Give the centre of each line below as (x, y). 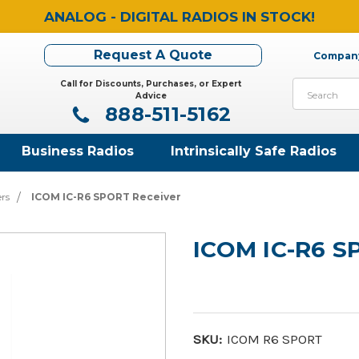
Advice (151, 95)
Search (316, 87)
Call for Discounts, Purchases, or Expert (151, 83)
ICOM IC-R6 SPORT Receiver (106, 196)
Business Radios (78, 151)
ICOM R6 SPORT (274, 339)
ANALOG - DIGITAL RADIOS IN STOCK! (179, 16)
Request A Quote (153, 54)
